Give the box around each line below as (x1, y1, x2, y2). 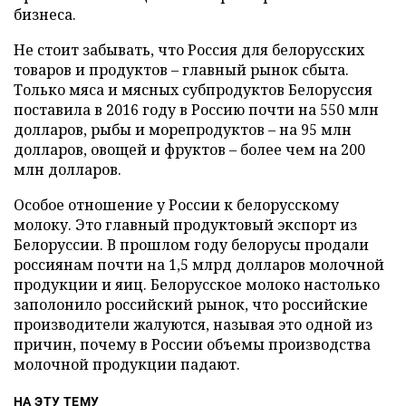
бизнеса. (14, 5, 76, 24)
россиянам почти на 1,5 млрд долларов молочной (14, 255, 384, 275)
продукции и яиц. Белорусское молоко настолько (14, 275, 380, 295)
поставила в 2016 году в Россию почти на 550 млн (14, 100, 379, 120)
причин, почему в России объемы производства (14, 334, 371, 354)
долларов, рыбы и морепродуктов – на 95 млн (14, 120, 352, 140)
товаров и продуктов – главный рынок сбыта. (14, 60, 349, 80)
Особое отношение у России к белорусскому (14, 195, 339, 215)
